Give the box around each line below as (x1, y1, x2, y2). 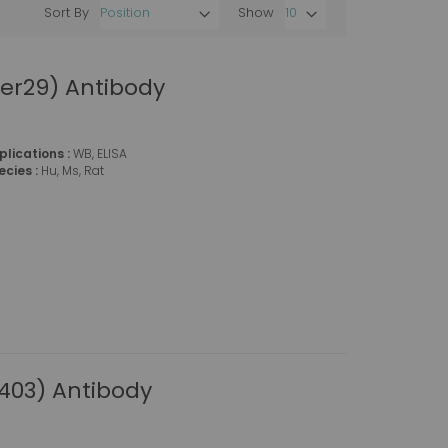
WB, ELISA (72, 144, 127, 162)
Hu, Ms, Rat (40, 161, 104, 179)
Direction (227, 55, 280, 70)
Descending (227, 35, 292, 50)
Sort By (44, 2, 89, 22)
